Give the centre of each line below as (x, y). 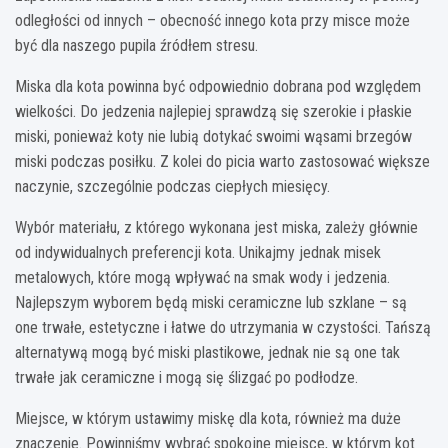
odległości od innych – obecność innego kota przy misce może (212, 20)
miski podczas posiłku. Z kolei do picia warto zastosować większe (222, 161)
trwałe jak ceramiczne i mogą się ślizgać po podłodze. (186, 377)
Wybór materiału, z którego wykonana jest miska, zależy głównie (216, 227)
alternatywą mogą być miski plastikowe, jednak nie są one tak (207, 352)
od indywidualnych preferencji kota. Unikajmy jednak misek (198, 252)
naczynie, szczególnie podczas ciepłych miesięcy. (172, 186)
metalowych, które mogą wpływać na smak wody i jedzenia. (202, 277)
